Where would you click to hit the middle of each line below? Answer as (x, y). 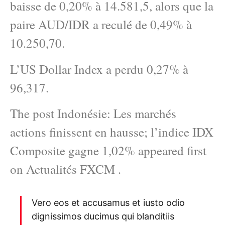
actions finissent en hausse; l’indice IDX (112, 132)
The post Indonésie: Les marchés (93, 114)
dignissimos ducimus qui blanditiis (103, 216)
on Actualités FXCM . (66, 169)
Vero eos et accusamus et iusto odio (108, 202)
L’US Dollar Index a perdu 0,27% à (99, 69)
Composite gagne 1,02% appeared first (108, 151)
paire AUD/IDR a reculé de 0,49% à (101, 25)
